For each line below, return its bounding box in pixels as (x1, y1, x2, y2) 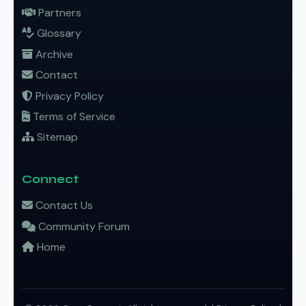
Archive (36, 46, 73, 61)
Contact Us (36, 198, 93, 213)
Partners (38, 5, 81, 20)
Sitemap (37, 130, 78, 145)
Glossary (37, 26, 81, 41)
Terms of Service (33, 109, 115, 124)
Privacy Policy (36, 88, 104, 103)
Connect (22, 172, 79, 187)
